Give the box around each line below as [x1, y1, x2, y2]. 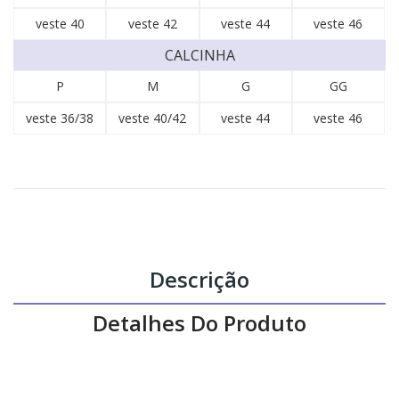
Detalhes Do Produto [93, 308, 306, 338]
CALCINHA [164, 45, 235, 66]
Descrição [150, 265, 249, 295]
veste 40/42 [118, 110, 187, 127]
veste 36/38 [26, 110, 94, 127]
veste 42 [127, 15, 177, 33]
